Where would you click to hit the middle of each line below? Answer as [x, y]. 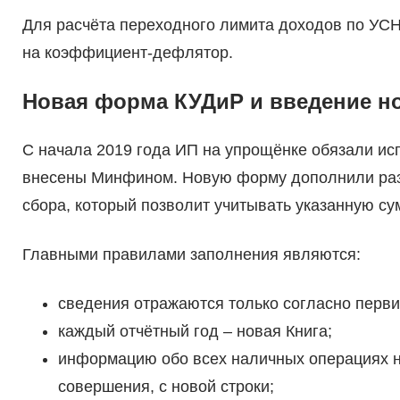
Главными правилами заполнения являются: [191, 255]
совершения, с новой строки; [166, 387]
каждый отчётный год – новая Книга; [195, 332]
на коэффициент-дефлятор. [127, 53]
